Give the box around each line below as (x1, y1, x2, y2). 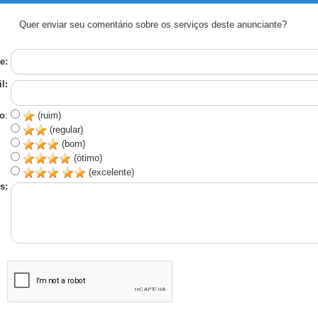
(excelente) (85, 167, 134, 177)
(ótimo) (70, 153, 102, 163)
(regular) (46, 124, 83, 135)
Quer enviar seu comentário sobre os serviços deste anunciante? (19, 19, 287, 30)
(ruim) (34, 110, 61, 121)
